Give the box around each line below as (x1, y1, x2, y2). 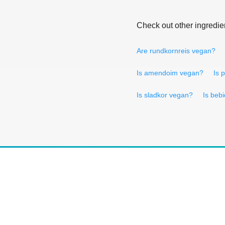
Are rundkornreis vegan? (137, 46, 215, 55)
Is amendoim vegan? (137, 68, 203, 77)
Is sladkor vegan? (137, 90, 193, 99)
